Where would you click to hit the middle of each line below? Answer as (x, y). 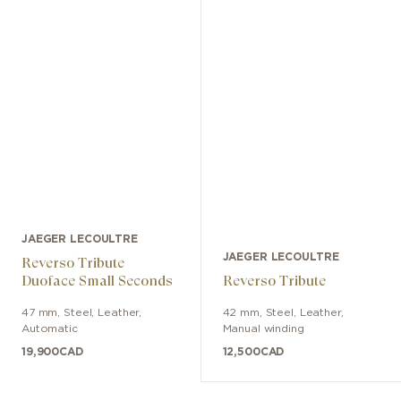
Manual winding (263, 329)
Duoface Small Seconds (97, 281)
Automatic (50, 329)
